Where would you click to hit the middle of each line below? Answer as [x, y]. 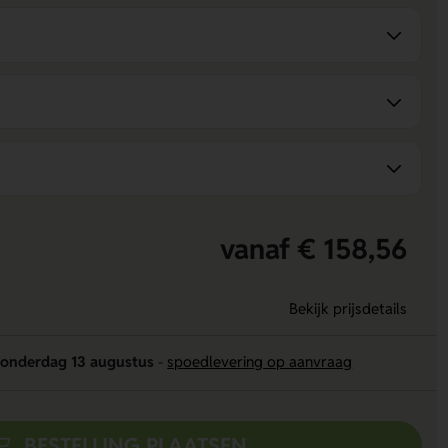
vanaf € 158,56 [313, 248]
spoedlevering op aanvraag [260, 362]
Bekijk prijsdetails [347, 309]
